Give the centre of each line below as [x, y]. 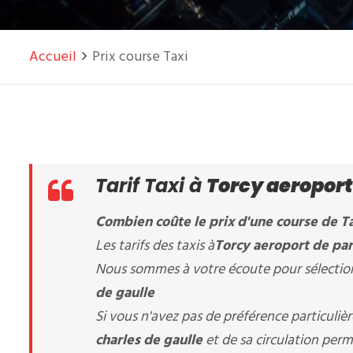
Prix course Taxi [140, 57]
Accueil [53, 57]
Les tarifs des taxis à [155, 246]
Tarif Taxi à [151, 186]
